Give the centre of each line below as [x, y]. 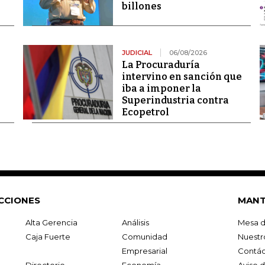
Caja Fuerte [48, 236]
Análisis [135, 222]
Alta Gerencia [52, 222]
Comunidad [144, 236]
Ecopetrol [145, 112]
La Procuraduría [161, 64]
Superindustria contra [175, 100]
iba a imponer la [161, 88]
